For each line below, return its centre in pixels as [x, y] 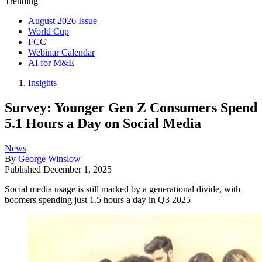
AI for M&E [51, 63]
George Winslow [49, 158]
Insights [42, 83]
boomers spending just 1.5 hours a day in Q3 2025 [98, 199]
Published [24, 169]
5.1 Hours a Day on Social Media [103, 123]
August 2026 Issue [63, 21]
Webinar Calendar [61, 52]
